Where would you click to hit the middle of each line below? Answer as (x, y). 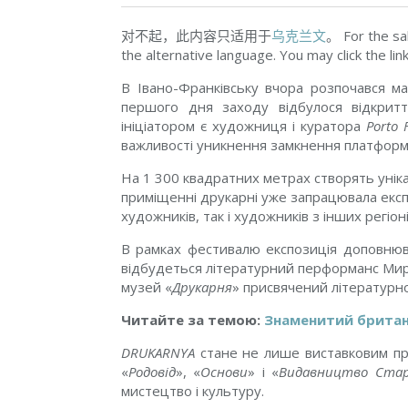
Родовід (152, 372)
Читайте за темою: (193, 320)
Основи (224, 372)
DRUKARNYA (158, 352)
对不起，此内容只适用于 (196, 36)
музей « (147, 287)
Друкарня (202, 287)
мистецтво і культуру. (193, 391)
